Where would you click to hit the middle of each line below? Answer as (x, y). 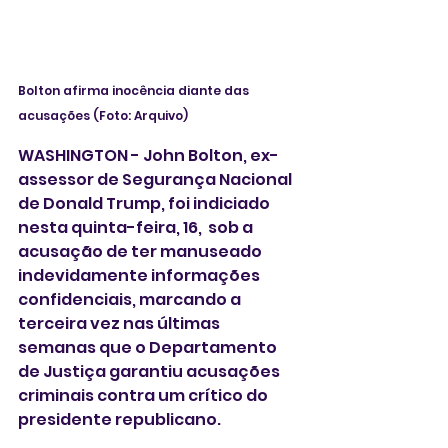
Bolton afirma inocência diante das (135, 90)
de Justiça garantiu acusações (150, 371)
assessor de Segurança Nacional (156, 179)
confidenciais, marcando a (131, 299)
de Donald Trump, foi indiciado (145, 203)
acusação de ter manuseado (141, 251)
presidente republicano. (119, 419)
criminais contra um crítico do (144, 395)
